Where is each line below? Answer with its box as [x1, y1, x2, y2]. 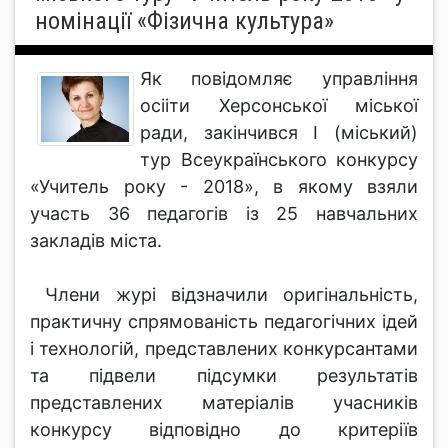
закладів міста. [30, 230, 162, 251]
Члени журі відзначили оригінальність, [30, 284, 418, 305]
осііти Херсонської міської [140, 95, 418, 116]
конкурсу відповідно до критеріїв [30, 419, 418, 440]
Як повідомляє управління [140, 68, 418, 89]
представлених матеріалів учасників [30, 392, 418, 413]
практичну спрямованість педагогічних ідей [30, 311, 418, 332]
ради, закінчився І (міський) [140, 122, 418, 143]
